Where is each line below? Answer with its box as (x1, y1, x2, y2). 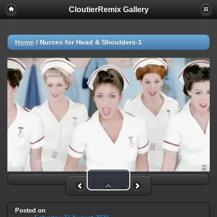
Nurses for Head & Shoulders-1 (40, 38, 142, 46)
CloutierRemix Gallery (68, 5, 149, 14)
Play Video (108, 178, 147, 187)
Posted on (15, 207, 46, 215)
